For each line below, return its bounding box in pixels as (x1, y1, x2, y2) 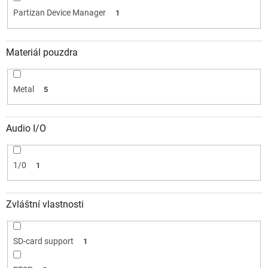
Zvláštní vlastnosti (6, 199, 84, 211)
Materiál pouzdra (6, 46, 78, 58)
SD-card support (13, 236, 74, 246)
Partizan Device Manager (13, 8, 106, 18)
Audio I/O (6, 123, 46, 135)
